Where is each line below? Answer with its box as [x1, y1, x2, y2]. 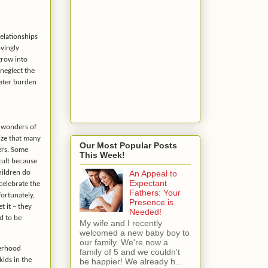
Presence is [129, 197, 173, 208]
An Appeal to [129, 169, 177, 179]
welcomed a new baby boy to [80, 228, 190, 238]
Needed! [129, 207, 162, 217]
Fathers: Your [129, 188, 181, 198]
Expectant [129, 178, 167, 188]
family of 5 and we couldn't [80, 247, 180, 257]
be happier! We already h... [80, 257, 182, 267]
